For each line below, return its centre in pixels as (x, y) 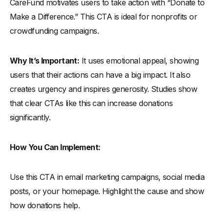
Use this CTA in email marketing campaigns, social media (107, 177)
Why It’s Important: (45, 61)
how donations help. (45, 206)
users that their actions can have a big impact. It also (100, 75)
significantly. (30, 118)
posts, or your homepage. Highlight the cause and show (107, 191)
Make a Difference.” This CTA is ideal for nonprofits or (104, 17)
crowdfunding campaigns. (55, 31)
